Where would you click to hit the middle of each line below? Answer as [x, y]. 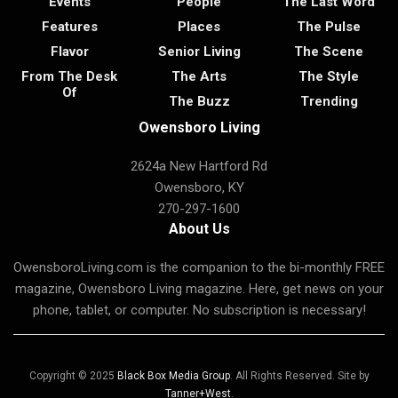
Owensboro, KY [199, 188]
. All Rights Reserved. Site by [299, 376]
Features [69, 27]
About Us [199, 229]
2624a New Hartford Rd [199, 167]
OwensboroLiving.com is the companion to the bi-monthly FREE [199, 268]
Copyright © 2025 [73, 376]
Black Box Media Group [173, 376]
